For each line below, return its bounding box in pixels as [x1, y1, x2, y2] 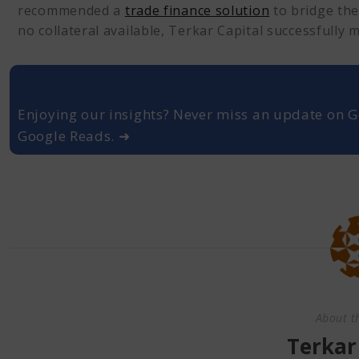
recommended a [18, 2, 125, 19]
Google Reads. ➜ [18, 127, 131, 145]
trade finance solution [124, 2, 270, 19]
